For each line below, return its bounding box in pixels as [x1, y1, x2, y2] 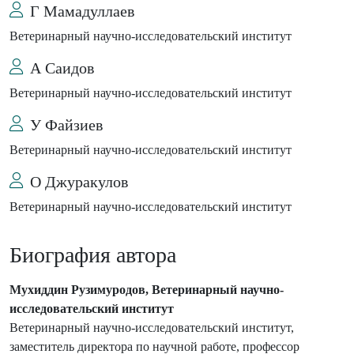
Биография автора [9, 243, 176, 268]
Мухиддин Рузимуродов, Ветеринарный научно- [9, 283, 284, 297]
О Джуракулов [30, 173, 128, 191]
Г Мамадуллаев [30, 2, 134, 21]
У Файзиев [30, 116, 103, 134]
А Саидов [30, 59, 94, 77]
